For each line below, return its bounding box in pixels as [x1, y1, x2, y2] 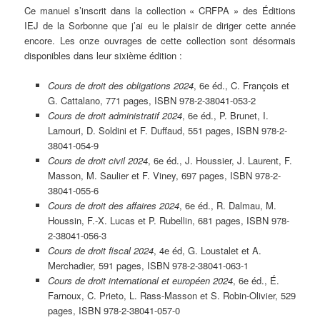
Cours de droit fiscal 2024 [47, 244, 154, 258]
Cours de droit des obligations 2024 [47, 79, 194, 93]
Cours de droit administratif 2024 [47, 109, 182, 123]
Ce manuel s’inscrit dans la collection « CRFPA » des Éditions [24, 4, 296, 18]
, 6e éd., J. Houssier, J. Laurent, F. [147, 154, 292, 168]
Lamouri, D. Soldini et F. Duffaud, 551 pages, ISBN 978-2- [47, 124, 287, 138]
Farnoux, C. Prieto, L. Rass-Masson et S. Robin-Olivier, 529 [47, 289, 296, 303]
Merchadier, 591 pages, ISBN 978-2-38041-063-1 [47, 259, 249, 273]
